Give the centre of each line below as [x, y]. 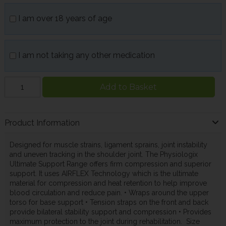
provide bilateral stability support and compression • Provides [110, 212]
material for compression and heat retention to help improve [108, 183]
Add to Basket [129, 87]
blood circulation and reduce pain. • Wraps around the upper [109, 193]
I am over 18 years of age [65, 18]
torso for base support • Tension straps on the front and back [109, 203]
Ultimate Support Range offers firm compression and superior [110, 164]
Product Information [42, 123]
